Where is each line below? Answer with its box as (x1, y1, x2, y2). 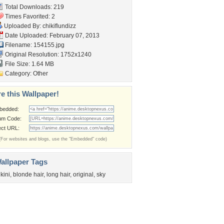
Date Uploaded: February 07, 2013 (3, 32, 99, 39)
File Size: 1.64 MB (3, 60, 54, 67)
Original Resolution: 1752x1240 (3, 51, 91, 58)
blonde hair (13, 171, 43, 178)
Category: (3, 70, 33, 77)
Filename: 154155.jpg (3, 41, 64, 48)
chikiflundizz (42, 22, 76, 29)
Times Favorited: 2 (3, 13, 55, 20)
